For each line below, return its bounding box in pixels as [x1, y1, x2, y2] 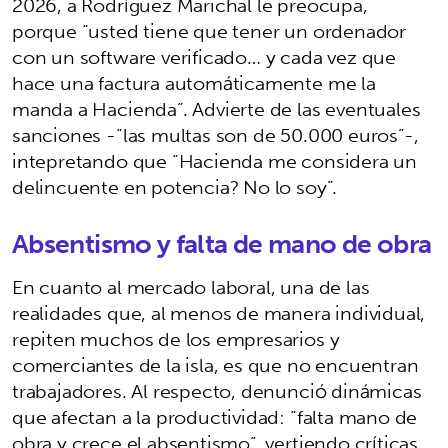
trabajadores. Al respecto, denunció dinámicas [12, 373, 422, 408]
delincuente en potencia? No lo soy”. [12, 169, 338, 204]
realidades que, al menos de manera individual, [12, 295, 426, 330]
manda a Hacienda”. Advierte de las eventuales [12, 91, 421, 126]
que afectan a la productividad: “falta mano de [12, 399, 418, 434]
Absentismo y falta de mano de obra [12, 220, 432, 266]
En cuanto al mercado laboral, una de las [12, 269, 370, 304]
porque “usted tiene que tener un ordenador [12, 13, 407, 48]
